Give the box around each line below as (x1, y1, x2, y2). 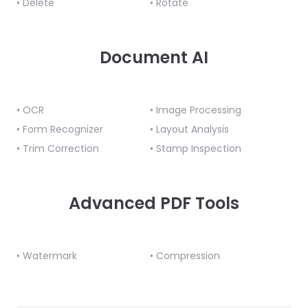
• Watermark (16, 249, 77, 263)
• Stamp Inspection (150, 142, 241, 155)
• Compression (150, 249, 220, 263)
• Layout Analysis (150, 122, 229, 136)
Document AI (100, 46, 208, 69)
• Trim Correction (16, 142, 99, 155)
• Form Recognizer (16, 122, 103, 136)
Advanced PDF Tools (69, 192, 239, 214)
